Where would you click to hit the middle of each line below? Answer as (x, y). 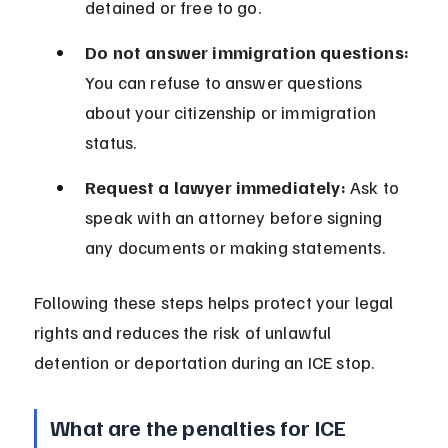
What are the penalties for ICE (200, 427)
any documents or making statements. (235, 247)
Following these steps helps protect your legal (216, 302)
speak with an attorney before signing (236, 217)
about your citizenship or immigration (233, 112)
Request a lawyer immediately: (215, 187)
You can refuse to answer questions (226, 82)
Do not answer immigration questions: (247, 52)
